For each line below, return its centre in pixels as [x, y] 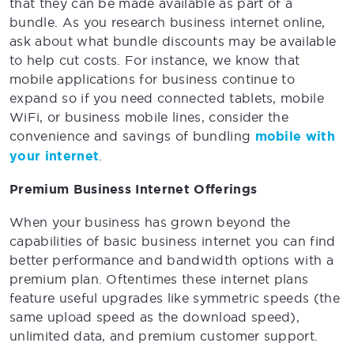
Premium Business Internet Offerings [134, 189]
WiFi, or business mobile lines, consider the [149, 117]
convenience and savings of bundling [132, 136]
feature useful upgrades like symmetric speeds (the [175, 298]
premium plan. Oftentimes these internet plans [159, 279]
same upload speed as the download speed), [155, 316]
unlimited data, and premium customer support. [164, 335]
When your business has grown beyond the [150, 222]
